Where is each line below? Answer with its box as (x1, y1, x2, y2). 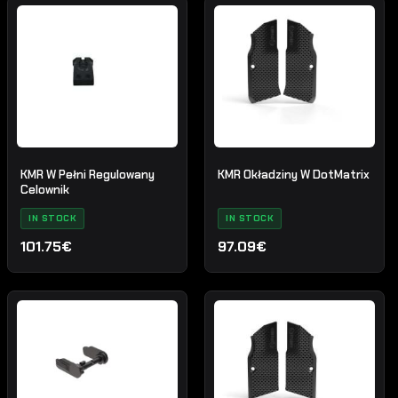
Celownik (20, 182, 70, 198)
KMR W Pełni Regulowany (20, 167, 155, 183)
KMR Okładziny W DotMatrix (218, 167, 370, 183)
